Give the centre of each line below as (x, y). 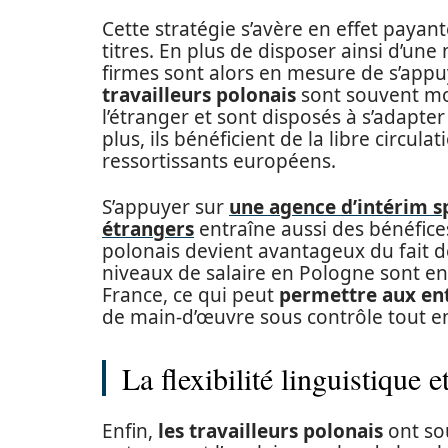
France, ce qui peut (190, 295)
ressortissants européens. (219, 161)
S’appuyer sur (165, 207)
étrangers (148, 229)
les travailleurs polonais (270, 431)
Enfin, (130, 431)
